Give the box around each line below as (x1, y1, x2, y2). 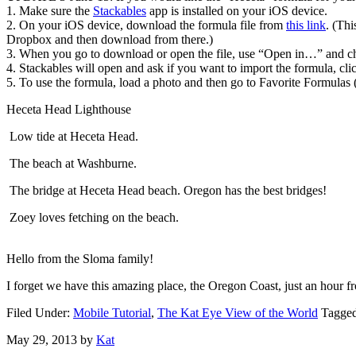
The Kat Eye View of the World (157, 305, 318, 319)
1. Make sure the (6, 3, 93, 17)
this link (286, 17, 326, 32)
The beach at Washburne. (6, 156, 137, 170)
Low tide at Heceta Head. (6, 129, 138, 143)
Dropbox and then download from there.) (6, 32, 213, 46)
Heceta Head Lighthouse (6, 102, 131, 116)
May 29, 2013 (6, 332, 77, 346)
